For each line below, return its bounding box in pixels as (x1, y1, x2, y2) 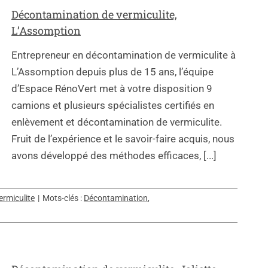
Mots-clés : (42, 193, 84, 203)
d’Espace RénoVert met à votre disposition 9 (11, 82, 212, 95)
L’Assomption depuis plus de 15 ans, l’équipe (11, 65, 214, 78)
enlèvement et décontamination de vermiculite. (11, 115, 222, 128)
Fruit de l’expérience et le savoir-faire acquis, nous (11, 132, 234, 145)
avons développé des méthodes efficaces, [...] (11, 149, 217, 162)
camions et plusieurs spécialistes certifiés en (11, 99, 214, 111)
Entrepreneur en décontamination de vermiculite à (11, 48, 236, 61)
